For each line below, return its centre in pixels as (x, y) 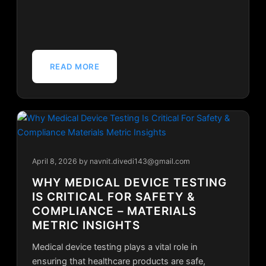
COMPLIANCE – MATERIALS (114, 211)
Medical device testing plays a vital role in (115, 247)
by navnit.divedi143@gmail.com (134, 161)
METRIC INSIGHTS (86, 226)
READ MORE (75, 67)
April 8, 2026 (54, 161)
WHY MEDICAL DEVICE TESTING (129, 183)
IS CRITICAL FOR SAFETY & (113, 197)
